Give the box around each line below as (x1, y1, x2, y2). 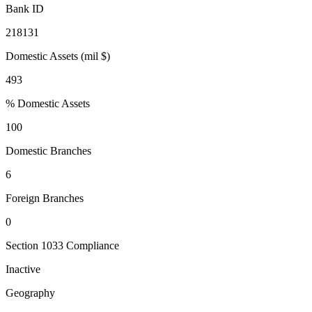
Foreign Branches (6, 192, 84, 205)
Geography (6, 287, 55, 299)
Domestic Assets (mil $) (6, 50, 110, 63)
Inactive (6, 263, 40, 276)
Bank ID (6, 3, 44, 15)
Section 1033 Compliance (6, 240, 119, 252)
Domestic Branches (6, 145, 91, 157)
